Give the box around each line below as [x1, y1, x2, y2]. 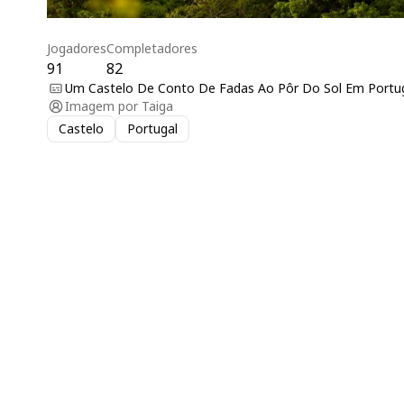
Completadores [106, 39, 197, 57]
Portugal [127, 119, 178, 137]
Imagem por [65, 96, 138, 115]
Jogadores [47, 39, 106, 57]
